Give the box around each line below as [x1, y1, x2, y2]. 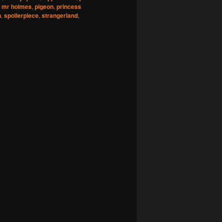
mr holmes [1, 2, 32, 11]
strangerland [42, 11, 78, 20]
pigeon [35, 2, 54, 11]
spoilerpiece [4, 11, 39, 20]
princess [56, 2, 81, 11]
